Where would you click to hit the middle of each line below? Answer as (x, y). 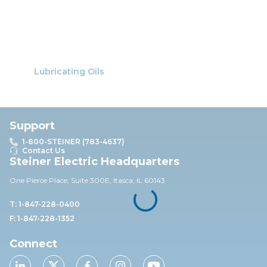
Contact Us (44, 150)
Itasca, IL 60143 (139, 180)
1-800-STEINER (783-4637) (73, 142)
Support (32, 126)
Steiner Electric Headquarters (94, 162)
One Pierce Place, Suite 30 (55, 180)
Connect (33, 244)
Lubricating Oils (69, 72)
